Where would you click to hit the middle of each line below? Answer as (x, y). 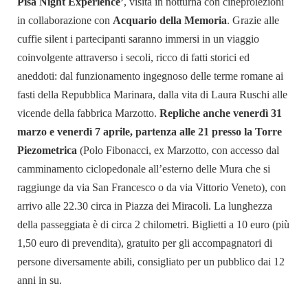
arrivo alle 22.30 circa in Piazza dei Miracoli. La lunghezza (145, 206)
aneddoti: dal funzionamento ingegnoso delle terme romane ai (150, 76)
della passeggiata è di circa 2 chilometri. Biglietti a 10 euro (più (153, 224)
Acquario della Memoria (170, 20)
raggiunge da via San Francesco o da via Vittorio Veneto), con (152, 187)
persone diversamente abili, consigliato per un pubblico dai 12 (151, 262)
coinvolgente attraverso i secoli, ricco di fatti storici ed (133, 57)
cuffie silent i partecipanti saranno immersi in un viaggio (138, 39)
